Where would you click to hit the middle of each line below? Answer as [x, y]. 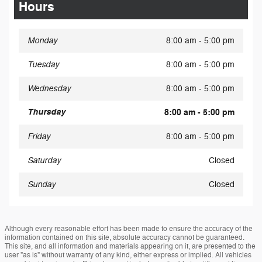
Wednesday [49, 88]
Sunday [42, 184]
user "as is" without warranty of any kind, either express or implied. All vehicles [128, 255]
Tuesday [43, 64]
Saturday [44, 160]
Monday [42, 40]
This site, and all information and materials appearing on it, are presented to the [130, 246]
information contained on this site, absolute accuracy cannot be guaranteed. [125, 237]
